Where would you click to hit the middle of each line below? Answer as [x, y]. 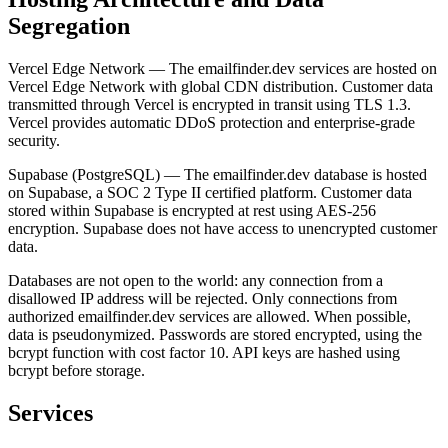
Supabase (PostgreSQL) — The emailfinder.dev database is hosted [217, 174]
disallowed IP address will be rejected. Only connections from [202, 298]
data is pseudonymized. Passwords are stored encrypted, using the [215, 334]
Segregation [69, 25]
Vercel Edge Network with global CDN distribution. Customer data [220, 86]
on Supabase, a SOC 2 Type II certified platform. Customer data [210, 192]
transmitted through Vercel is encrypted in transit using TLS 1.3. [209, 104]
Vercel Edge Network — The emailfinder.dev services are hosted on [222, 68]
